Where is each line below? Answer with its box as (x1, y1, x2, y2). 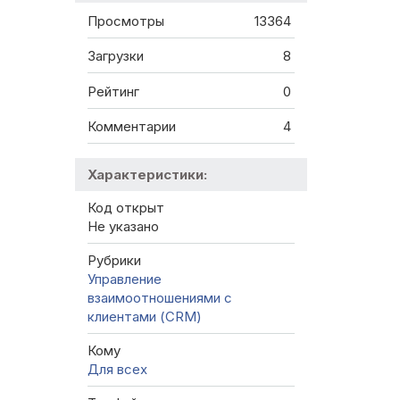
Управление (87, 271, 162, 288)
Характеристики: (87, 166, 207, 184)
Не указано (87, 218, 159, 236)
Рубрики (87, 252, 141, 270)
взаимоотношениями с (87, 289, 232, 307)
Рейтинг (87, 82, 139, 100)
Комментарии (87, 118, 176, 136)
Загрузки (87, 47, 144, 65)
